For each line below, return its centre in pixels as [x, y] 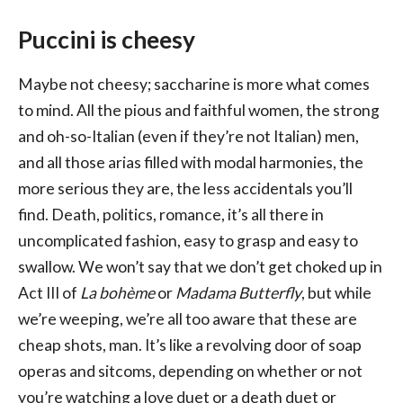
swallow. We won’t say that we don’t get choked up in [200, 267]
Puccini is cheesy [107, 40]
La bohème [117, 293]
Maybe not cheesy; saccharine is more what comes [194, 85]
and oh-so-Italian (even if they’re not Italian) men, [188, 137]
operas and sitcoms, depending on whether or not [190, 372]
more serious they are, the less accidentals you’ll [185, 189]
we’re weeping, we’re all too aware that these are [188, 319]
